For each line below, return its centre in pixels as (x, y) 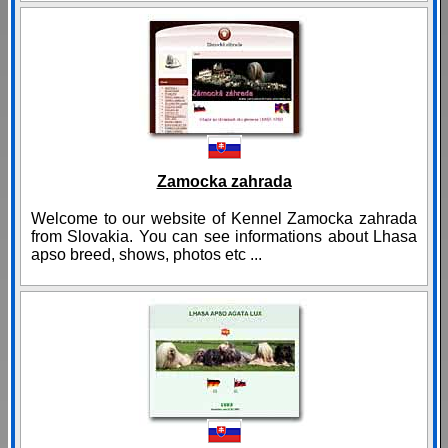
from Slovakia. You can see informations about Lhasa (224, 237)
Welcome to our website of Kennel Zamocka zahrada (224, 219)
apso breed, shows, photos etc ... (146, 255)
